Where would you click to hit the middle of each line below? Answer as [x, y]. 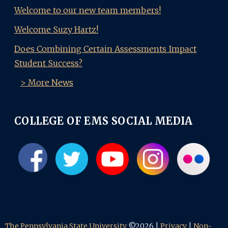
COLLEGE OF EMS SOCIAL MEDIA [104, 121]
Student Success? [48, 63]
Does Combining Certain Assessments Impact [105, 49]
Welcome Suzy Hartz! [56, 29]
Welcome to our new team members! [88, 10]
